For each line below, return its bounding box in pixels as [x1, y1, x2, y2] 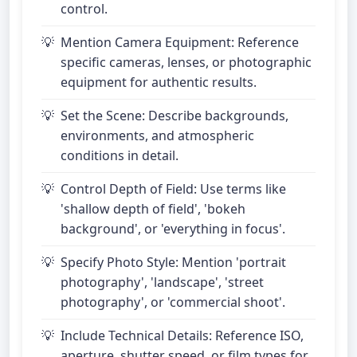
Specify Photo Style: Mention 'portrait [61, 253, 286, 271]
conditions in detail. [61, 147, 178, 164]
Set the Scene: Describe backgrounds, [61, 107, 288, 124]
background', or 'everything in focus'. [61, 220, 285, 237]
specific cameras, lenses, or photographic [61, 53, 312, 71]
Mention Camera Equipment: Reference [61, 33, 299, 51]
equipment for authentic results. [61, 73, 257, 91]
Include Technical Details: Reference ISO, [61, 327, 304, 344]
